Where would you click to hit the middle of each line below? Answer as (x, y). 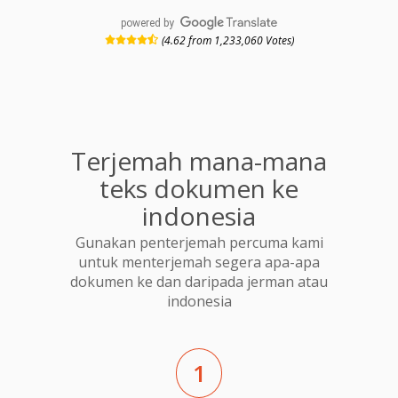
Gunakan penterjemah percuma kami (199, 243)
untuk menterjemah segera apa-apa (199, 263)
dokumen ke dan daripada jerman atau (199, 282)
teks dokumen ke (199, 188)
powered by (148, 23)
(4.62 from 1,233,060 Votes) (227, 40)
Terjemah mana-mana (199, 160)
